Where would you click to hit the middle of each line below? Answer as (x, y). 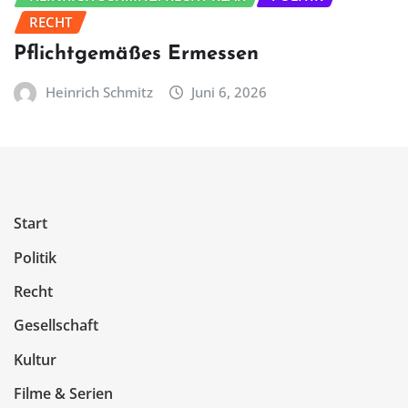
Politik (35, 257)
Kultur (35, 359)
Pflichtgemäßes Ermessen (136, 55)
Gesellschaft (56, 326)
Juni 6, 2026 (229, 92)
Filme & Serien (63, 394)
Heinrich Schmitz (99, 92)
